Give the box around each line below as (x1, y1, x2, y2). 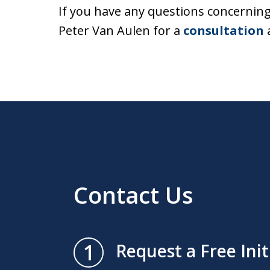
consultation (183, 22, 264, 39)
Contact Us (74, 179, 193, 210)
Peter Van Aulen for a (58, 22, 183, 39)
